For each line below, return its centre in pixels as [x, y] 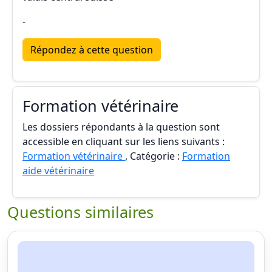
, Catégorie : [154, 156]
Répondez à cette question [92, 50]
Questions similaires [80, 212]
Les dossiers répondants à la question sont [121, 127]
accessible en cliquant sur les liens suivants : [124, 141]
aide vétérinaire [58, 171]
